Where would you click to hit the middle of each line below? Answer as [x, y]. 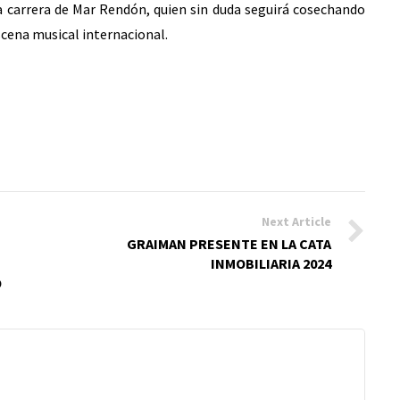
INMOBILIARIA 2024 [271, 263]
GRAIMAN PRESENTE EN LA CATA [229, 244]
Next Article [296, 221]
